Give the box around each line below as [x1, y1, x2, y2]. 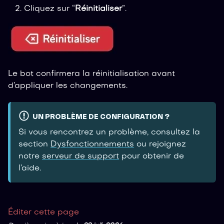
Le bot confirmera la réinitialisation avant [8, 70, 175, 78]
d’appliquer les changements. [8, 82, 127, 90]
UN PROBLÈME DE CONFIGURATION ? [32, 113, 169, 120]
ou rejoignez [134, 140, 186, 148]
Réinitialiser [75, 5, 122, 13]
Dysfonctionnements [50, 140, 134, 148]
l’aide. [18, 164, 41, 172]
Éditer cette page [8, 208, 79, 216]
